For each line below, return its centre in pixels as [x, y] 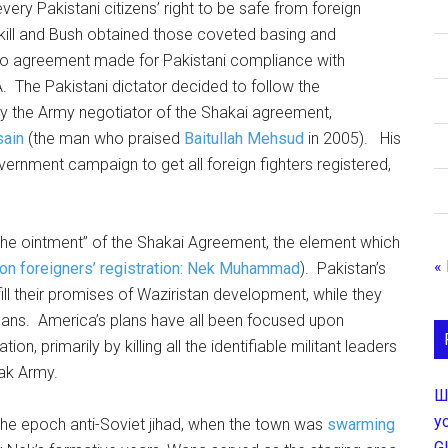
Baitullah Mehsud [244, 138]
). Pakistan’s [343, 268]
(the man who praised [104, 138]
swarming [361, 424]
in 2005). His [352, 138]
